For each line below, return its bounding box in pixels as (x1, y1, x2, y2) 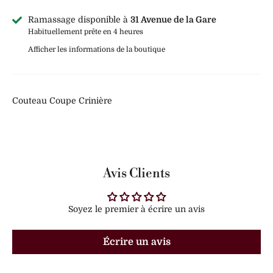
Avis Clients (103, 166, 170, 182)
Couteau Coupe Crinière (12, 96, 115, 106)
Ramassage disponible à (28, 15, 130, 25)
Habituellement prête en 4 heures (28, 27, 143, 37)
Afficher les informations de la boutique (28, 45, 165, 54)
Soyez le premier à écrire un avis (68, 204, 205, 214)
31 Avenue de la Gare (130, 15, 216, 25)
